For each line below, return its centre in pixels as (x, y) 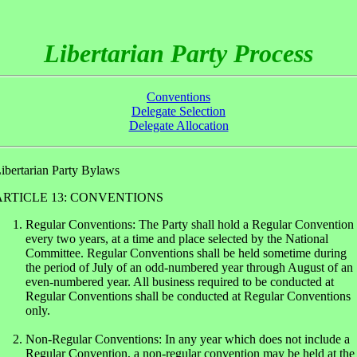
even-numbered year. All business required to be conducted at (180, 282)
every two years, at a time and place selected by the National (177, 239)
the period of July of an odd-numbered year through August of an (189, 267)
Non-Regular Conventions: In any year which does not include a (188, 339)
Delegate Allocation (178, 126)
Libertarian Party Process (178, 53)
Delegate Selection (178, 111)
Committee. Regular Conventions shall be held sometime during (186, 253)
